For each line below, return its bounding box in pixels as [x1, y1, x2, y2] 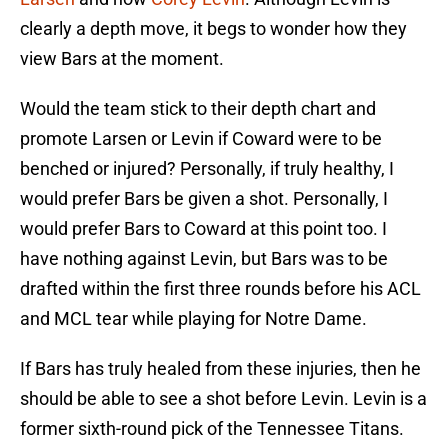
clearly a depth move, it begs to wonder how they [20, 18, 407, 40]
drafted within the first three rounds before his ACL [20, 278, 421, 300]
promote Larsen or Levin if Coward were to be [20, 128, 382, 150]
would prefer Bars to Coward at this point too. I [20, 218, 387, 240]
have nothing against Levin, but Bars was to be [20, 248, 388, 270]
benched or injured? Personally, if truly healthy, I [20, 158, 394, 180]
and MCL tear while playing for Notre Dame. [20, 308, 367, 330]
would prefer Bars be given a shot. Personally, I [20, 188, 388, 210]
